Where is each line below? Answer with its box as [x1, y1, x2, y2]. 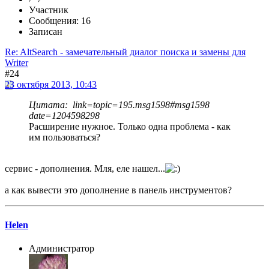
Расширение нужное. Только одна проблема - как [29, 121, 231, 132]
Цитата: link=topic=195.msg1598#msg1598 [29, 100, 210, 110]
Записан [29, 26, 62, 37]
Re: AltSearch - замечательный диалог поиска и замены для [5, 47, 246, 58]
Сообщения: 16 [29, 16, 91, 26]
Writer [5, 58, 28, 68]
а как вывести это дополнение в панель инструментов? [5, 185, 232, 196]
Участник [29, 5, 68, 16]
